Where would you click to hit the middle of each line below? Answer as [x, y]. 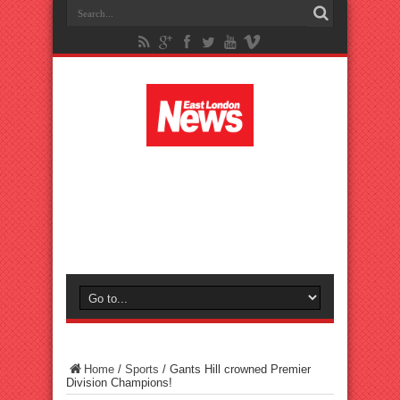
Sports [142, 369]
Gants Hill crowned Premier [240, 369]
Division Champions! [119, 383]
